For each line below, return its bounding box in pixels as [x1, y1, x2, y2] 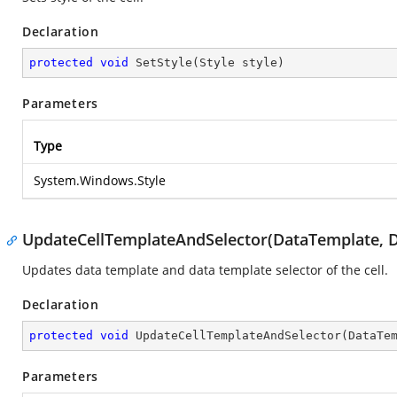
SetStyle [136, 56, 192, 69]
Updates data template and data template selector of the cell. [22, 261, 388, 278]
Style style [199, 56, 277, 69]
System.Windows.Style [34, 172, 166, 189]
